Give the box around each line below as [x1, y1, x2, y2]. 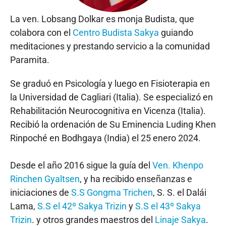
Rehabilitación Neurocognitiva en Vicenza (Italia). [10, 105, 206, 117]
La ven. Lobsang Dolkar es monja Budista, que [10, 14, 194, 25]
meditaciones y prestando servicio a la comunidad [10, 41, 210, 52]
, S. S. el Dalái [153, 187, 206, 198]
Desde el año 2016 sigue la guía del [10, 160, 152, 171]
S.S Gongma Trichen [71, 187, 153, 198]
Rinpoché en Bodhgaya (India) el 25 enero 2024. [10, 133, 201, 144]
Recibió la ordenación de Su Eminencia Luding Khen [10, 119, 216, 130]
